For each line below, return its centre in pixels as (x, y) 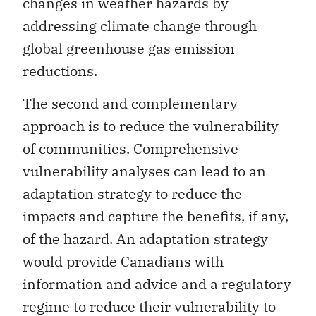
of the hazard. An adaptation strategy (145, 239)
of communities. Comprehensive (130, 149)
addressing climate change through (140, 25)
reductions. (60, 71)
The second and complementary (130, 104)
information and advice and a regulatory (157, 284)
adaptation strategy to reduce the (132, 194)
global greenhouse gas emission (129, 48)
